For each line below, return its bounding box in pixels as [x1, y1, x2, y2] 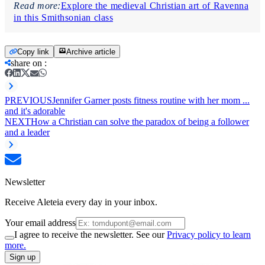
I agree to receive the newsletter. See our [14, 229, 167, 240]
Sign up [9, 252, 35, 261]
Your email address [5, 217, 76, 228]
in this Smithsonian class [14, 12, 113, 22]
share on [11, 57, 42, 68]
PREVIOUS [5, 95, 52, 105]
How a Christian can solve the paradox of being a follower [31, 116, 249, 127]
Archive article [66, 47, 115, 56]
